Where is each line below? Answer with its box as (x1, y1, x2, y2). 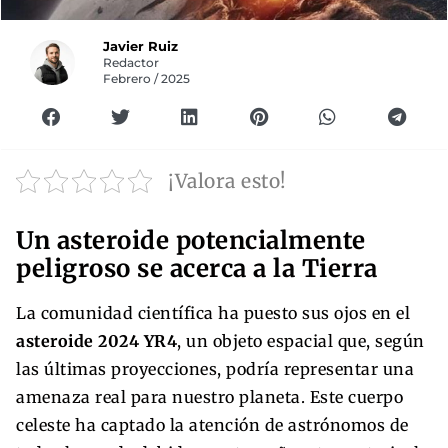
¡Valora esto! (168, 168, 287, 193)
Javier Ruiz (103, 38, 179, 54)
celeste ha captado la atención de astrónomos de (16, 414, 409, 435)
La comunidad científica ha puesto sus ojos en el (16, 302, 410, 323)
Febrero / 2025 (103, 71, 191, 86)
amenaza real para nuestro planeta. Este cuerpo (16, 386, 403, 407)
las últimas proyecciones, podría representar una (16, 358, 414, 379)
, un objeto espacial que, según (177, 330, 425, 351)
